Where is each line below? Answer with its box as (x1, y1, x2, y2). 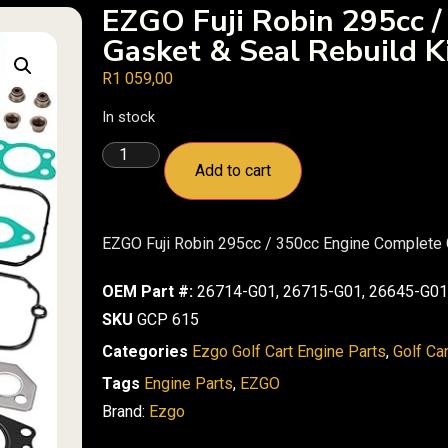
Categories (102, 342, 188, 362)
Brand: (102, 402, 149, 422)
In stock (102, 107, 155, 126)
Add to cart (195, 161, 272, 181)
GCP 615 (137, 310, 199, 330)
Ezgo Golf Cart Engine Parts (192, 342, 386, 362)
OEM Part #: (102, 282, 193, 302)
